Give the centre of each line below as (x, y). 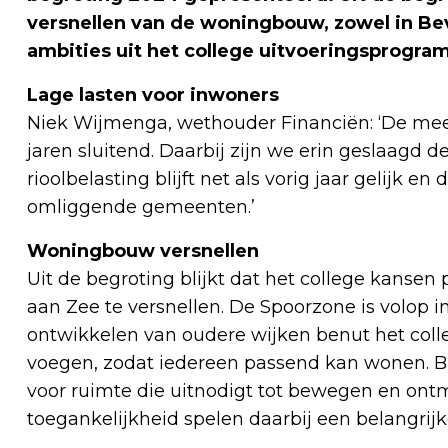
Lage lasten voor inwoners (153, 95)
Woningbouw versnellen (143, 251)
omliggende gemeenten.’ (141, 207)
